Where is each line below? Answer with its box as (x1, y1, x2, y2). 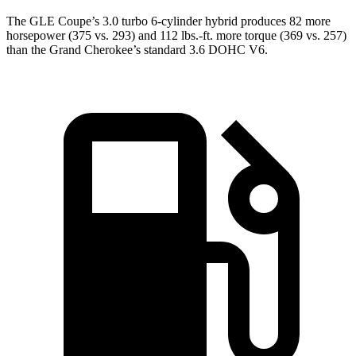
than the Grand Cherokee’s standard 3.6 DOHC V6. (6, 43, 268, 57)
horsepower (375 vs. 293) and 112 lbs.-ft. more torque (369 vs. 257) (6, 29, 346, 43)
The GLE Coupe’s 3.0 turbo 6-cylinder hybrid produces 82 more (6, 14, 331, 29)
